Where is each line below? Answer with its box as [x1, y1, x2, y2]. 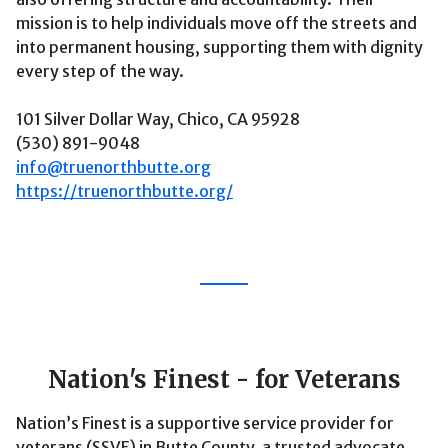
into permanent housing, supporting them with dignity [16, 37, 423, 57]
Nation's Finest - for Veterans [47, 365, 401, 394]
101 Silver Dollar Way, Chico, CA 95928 [16, 109, 300, 129]
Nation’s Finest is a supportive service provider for [16, 413, 394, 433]
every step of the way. [16, 61, 184, 81]
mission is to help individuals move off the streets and [16, 13, 417, 33]
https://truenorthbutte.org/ [16, 181, 233, 201]
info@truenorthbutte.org [16, 157, 211, 177]
